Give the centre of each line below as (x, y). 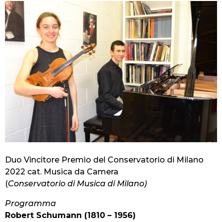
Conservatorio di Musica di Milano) (77, 184)
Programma (30, 204)
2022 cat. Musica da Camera (62, 172)
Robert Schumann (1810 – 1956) (70, 216)
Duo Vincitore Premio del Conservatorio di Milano (104, 160)
